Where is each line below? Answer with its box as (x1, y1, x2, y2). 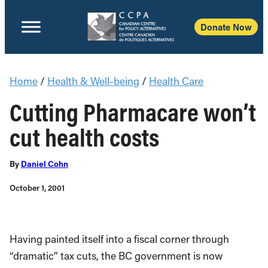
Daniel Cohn (21, 159, 68, 169)
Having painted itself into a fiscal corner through (10, 232, 229, 246)
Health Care (149, 74, 203, 88)
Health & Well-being (47, 74, 139, 88)
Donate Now (200, 21, 252, 33)
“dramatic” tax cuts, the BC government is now (10, 249, 223, 263)
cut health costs (10, 121, 159, 153)
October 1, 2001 (10, 182, 65, 193)
